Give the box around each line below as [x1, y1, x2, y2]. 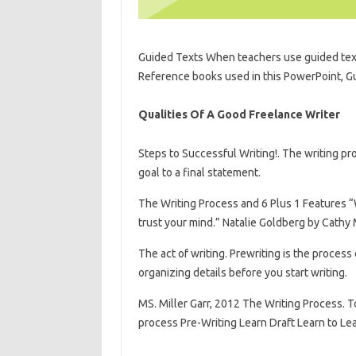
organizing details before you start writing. [137, 266, 347, 280]
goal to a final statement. [137, 166, 261, 180]
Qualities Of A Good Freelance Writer [137, 108, 340, 122]
